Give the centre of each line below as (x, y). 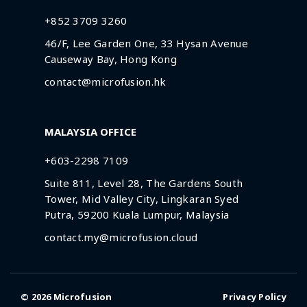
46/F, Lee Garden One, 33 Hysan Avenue (146, 43)
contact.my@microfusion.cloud (121, 237)
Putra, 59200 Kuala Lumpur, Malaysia (137, 214)
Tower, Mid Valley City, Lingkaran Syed (142, 199)
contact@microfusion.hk (105, 82)
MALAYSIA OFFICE (90, 132)
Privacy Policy (255, 297)
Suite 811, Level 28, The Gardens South (144, 183)
